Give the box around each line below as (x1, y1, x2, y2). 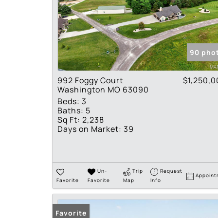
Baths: (57, 105, 84, 116)
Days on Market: (57, 124, 122, 135)
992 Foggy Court (57, 75, 123, 86)
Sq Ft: (57, 114, 80, 126)
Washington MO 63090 (57, 84, 149, 95)
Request (160, 167, 183, 175)
